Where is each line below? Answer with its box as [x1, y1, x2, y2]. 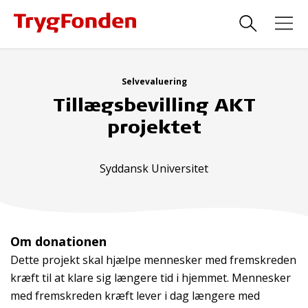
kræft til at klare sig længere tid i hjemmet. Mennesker [10, 270, 291, 285]
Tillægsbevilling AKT [52, 93, 256, 115]
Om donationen [10, 233, 107, 250]
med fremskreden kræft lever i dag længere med [10, 288, 260, 303]
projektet [107, 115, 201, 137]
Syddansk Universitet [100, 161, 208, 176]
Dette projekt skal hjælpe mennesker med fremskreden [10, 252, 296, 267]
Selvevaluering [121, 76, 187, 87]
